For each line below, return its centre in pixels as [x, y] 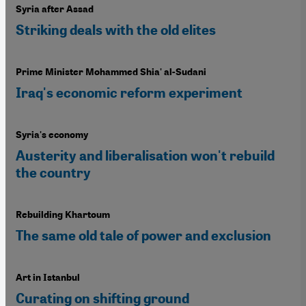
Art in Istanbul [48, 278]
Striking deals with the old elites [116, 30]
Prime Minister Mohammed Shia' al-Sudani [111, 72]
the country [53, 173]
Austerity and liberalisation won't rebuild [145, 156]
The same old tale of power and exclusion [143, 236]
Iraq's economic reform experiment [130, 93]
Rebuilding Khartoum [63, 215]
